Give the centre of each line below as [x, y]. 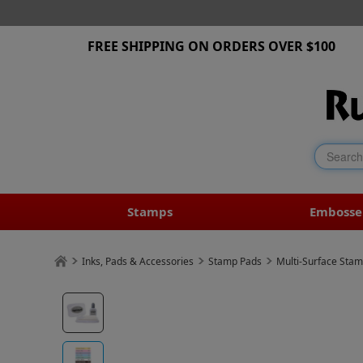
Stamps [150, 211]
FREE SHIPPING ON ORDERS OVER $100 [211, 46]
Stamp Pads [235, 261]
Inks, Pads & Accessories [138, 261]
